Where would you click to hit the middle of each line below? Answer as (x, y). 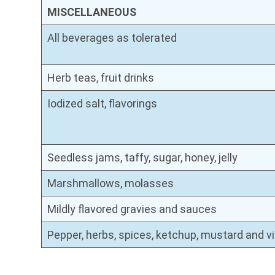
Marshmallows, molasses (111, 183)
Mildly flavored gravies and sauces (132, 209)
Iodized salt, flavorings (103, 103)
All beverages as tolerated (112, 37)
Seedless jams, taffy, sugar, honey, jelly (143, 157)
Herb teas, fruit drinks (101, 77)
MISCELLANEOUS (92, 12)
